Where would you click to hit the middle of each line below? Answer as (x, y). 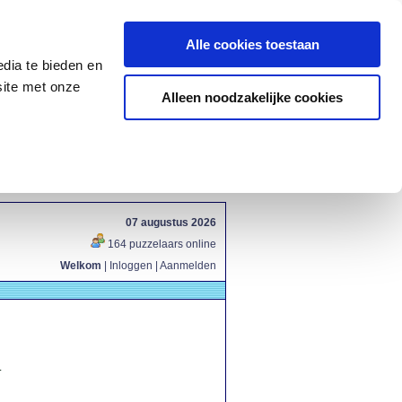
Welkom (81, 266)
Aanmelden (188, 266)
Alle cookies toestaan (252, 44)
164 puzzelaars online (161, 244)
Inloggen (131, 266)
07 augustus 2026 (171, 223)
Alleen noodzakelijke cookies (252, 97)
